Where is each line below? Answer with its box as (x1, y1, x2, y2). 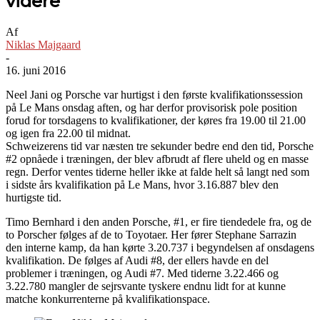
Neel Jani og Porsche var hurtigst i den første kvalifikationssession (6, 88, 303, 101)
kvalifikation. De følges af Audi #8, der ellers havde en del (6, 254, 269, 266)
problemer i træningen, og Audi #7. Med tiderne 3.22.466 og (6, 266, 279, 279)
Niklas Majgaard (6, 38, 81, 51)
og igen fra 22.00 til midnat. (6, 126, 131, 139)
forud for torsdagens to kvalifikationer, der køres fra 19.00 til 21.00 (6, 114, 306, 126)
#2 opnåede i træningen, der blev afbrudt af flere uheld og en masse (6, 152, 309, 165)
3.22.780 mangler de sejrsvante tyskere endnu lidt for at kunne (6, 279, 286, 292)
